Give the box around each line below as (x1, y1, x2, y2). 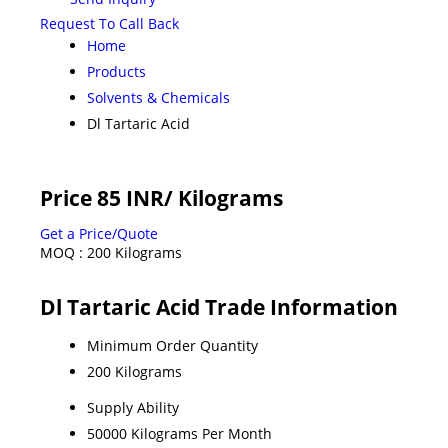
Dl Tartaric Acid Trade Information (40, 292, 398, 321)
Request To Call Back (40, 13, 179, 33)
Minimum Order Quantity (87, 335, 258, 355)
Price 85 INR (40, 183, 164, 212)
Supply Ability (87, 397, 179, 417)
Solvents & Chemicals (87, 87, 230, 107)
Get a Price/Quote (40, 223, 158, 243)
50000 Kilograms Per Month (87, 423, 272, 443)
